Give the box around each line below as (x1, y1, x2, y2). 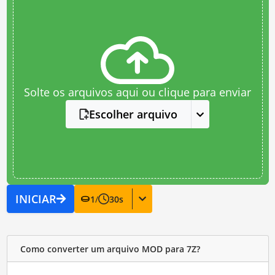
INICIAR (15, 192, 56, 206)
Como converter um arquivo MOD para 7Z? (20, 242, 200, 255)
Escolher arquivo (88, 107, 177, 122)
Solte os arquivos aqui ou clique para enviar (24, 85, 251, 99)
